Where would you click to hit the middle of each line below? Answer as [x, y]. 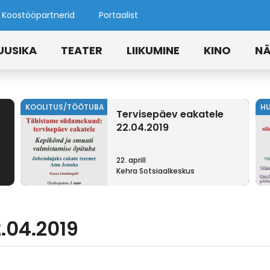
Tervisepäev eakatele [170, 114]
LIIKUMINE [153, 50]
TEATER [82, 50]
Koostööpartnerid [38, 15]
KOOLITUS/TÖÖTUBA [65, 107]
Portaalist [118, 15]
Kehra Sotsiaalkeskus [155, 171]
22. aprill [131, 160]
